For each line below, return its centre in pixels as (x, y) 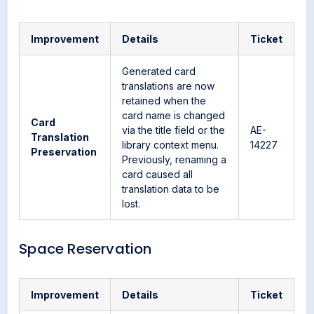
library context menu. (171, 145)
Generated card (159, 71)
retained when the (164, 101)
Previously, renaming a (175, 159)
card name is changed (174, 115)
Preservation (64, 152)
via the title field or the (174, 130)
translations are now (169, 86)
